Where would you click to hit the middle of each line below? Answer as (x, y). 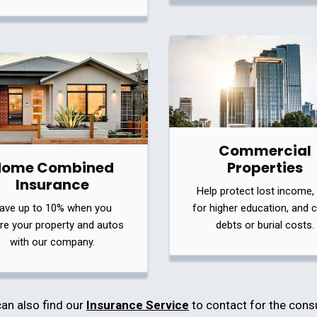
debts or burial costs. (265, 225)
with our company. (52, 242)
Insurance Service (138, 305)
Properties (265, 167)
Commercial (265, 150)
